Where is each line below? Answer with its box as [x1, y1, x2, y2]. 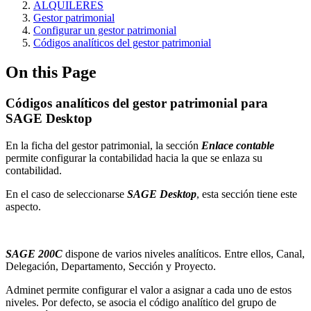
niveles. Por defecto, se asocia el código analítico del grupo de [6, 296, 276, 308]
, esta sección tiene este [196, 187, 297, 200]
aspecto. [6, 200, 41, 212]
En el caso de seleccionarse [6, 187, 127, 200]
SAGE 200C [6, 247, 62, 260]
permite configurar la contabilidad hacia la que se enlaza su [6, 151, 262, 164]
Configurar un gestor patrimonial [33, 24, 176, 36]
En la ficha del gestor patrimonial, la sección [6, 139, 201, 151]
